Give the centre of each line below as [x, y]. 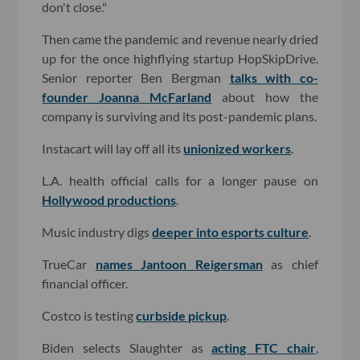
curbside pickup [182, 315]
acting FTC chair [264, 347]
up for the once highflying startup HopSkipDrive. [180, 58]
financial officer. [85, 283]
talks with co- [274, 77]
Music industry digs [97, 231]
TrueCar [69, 264]
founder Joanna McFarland [127, 96]
